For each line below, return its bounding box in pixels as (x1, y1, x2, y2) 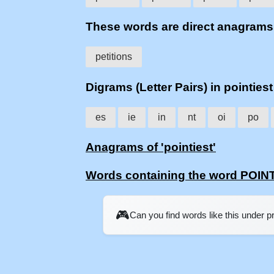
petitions (95, 51, 132, 62)
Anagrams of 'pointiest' (86, 141, 216, 154)
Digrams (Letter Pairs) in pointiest (86, 80, 273, 94)
